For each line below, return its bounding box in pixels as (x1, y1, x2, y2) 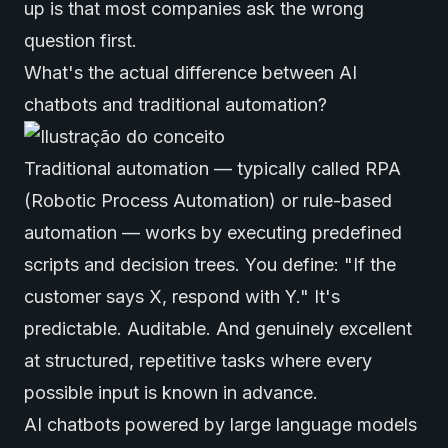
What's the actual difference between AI (24, 62, 357, 83)
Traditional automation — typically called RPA (24, 158, 401, 179)
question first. (24, 30, 137, 51)
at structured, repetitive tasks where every (24, 350, 372, 371)
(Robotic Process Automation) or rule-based (24, 190, 392, 211)
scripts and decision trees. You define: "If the (24, 254, 396, 275)
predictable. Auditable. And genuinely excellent (24, 318, 412, 339)
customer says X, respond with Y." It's (24, 286, 340, 307)
